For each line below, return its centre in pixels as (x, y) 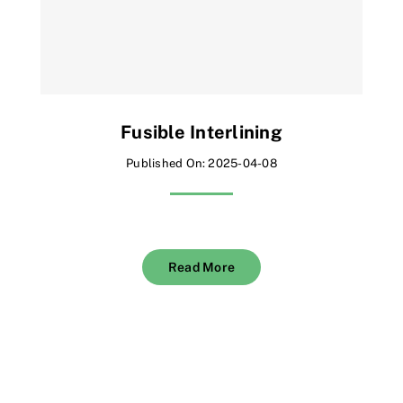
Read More (201, 267)
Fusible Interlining (201, 132)
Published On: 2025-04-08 (201, 163)
